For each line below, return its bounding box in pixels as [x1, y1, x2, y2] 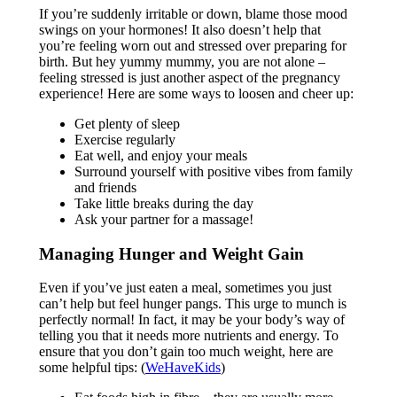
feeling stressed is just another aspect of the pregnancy [38, 69, 340, 85]
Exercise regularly [74, 131, 175, 147]
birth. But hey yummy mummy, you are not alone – [38, 53, 325, 69]
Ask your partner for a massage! [74, 211, 253, 227]
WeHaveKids [144, 360, 221, 376]
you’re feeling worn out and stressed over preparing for [38, 37, 346, 53]
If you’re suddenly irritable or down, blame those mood [38, 5, 347, 21]
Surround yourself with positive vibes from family [74, 163, 353, 179]
